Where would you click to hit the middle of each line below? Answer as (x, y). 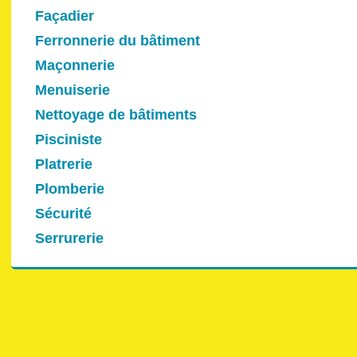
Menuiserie (73, 90)
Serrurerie (69, 238)
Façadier (65, 16)
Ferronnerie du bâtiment (118, 41)
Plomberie (70, 189)
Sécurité (63, 214)
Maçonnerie (75, 65)
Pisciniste (69, 139)
